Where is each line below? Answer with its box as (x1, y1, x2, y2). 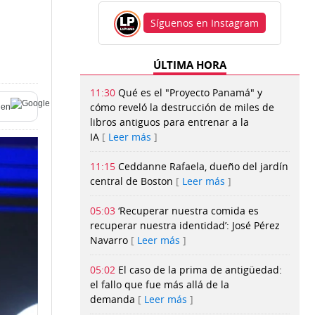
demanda (90, 292, 135, 307)
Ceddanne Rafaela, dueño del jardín (118, 160, 288, 174)
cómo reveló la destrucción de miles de (90, 101, 274, 115)
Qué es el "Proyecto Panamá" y (118, 86, 262, 100)
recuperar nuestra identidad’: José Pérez (90, 219, 280, 233)
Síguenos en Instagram (150, 16, 259, 30)
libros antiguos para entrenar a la (90, 115, 249, 129)
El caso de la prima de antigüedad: (118, 263, 282, 277)
